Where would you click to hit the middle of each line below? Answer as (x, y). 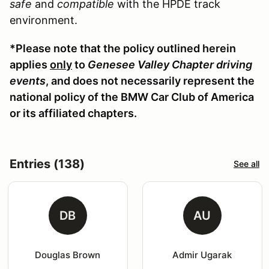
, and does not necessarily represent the (150, 80)
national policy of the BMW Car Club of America (132, 97)
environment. (44, 20)
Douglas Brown (68, 255)
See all (246, 164)
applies (30, 64)
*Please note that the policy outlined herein (123, 48)
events (28, 80)
